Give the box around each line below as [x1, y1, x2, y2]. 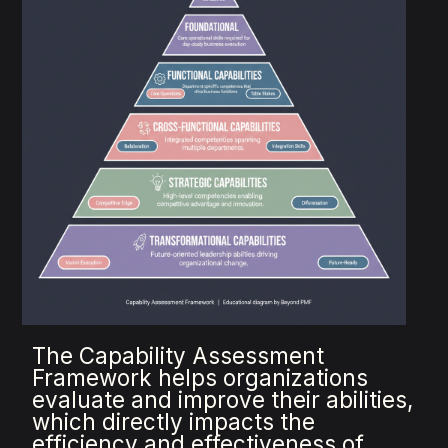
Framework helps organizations [32, 364, 369, 392]
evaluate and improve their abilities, [32, 386, 414, 414]
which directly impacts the [32, 408, 316, 436]
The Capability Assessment [32, 342, 325, 370]
